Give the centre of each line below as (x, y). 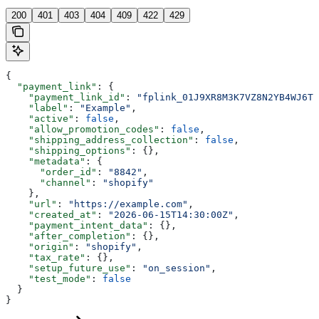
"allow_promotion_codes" (83, 130)
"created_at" (51, 215)
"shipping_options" (68, 151)
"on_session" (177, 268)
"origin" (40, 247)
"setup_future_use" (68, 268)
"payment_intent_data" (77, 226)
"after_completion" (68, 236)
